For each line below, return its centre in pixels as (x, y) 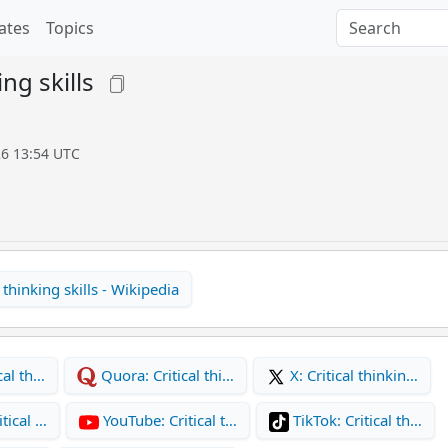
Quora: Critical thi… (165, 375)
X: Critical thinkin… (352, 375)
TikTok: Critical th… (355, 419)
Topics (70, 28)
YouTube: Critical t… (168, 419)
